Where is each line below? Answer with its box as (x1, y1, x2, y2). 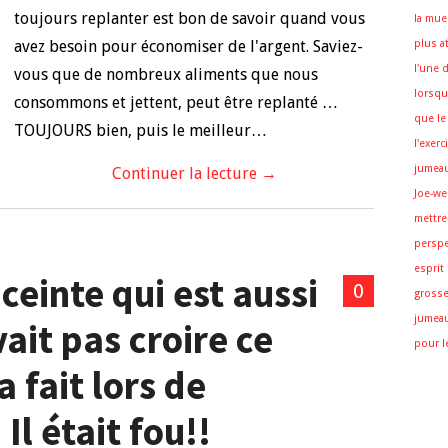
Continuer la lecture (111, 164, 261, 183)
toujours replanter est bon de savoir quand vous (14, 9, 365, 28)
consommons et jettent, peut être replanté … (14, 93, 338, 112)
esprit (414, 262, 444, 275)
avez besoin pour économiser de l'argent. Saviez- (14, 37, 363, 56)
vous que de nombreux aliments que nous (14, 65, 318, 84)
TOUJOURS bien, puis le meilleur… (14, 121, 267, 140)
